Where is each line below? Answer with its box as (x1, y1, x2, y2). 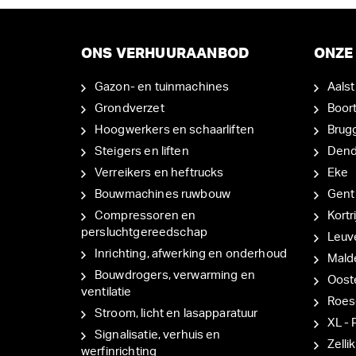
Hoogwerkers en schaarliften (95, 123, 255, 136)
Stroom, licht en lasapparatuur (95, 307, 258, 319)
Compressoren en (95, 209, 196, 222)
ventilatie (81, 285, 132, 298)
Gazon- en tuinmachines (95, 80, 230, 93)
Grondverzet (95, 102, 164, 114)
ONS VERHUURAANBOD (81, 46, 250, 61)
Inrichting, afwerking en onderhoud (95, 247, 288, 260)
